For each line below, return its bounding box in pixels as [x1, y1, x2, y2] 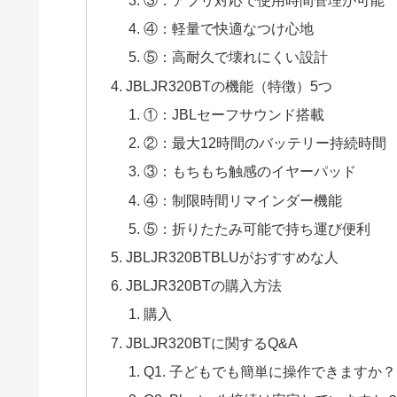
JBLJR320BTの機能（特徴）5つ [126, 77, 333, 94]
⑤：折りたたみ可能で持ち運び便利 [143, 220, 370, 237]
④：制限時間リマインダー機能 [143, 191, 342, 208]
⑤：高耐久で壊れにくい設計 [143, 49, 328, 66]
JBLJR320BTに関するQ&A [126, 334, 299, 351]
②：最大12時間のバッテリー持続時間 [143, 135, 386, 152]
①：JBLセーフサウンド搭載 [143, 105, 324, 122]
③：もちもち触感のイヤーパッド [143, 163, 356, 180]
